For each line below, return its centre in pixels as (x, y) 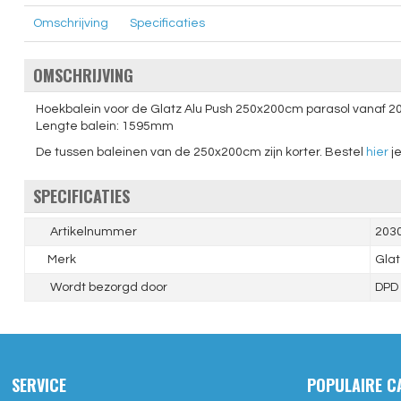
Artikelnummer (92, 232)
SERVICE (39, 385)
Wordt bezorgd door (107, 287)
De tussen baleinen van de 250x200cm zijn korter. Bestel (200, 152)
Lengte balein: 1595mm (104, 126)
